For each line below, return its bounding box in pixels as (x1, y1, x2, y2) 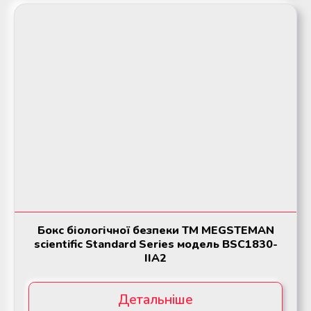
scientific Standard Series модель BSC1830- (33, 237, 278, 253)
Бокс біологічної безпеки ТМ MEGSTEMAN (37, 223, 274, 239)
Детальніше (118, 291, 193, 310)
